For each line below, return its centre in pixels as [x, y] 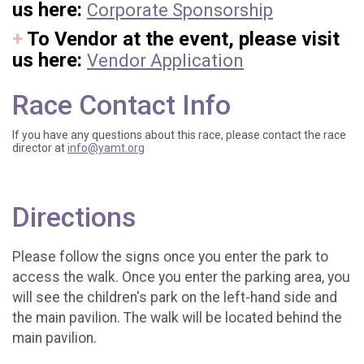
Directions [74, 218]
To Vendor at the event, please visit [183, 39]
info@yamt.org [106, 148]
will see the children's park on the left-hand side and [175, 297]
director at [40, 148]
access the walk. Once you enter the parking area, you [181, 277]
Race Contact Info [121, 106]
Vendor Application [165, 61]
